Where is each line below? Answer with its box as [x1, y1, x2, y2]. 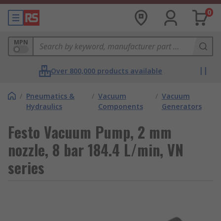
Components [98, 102, 143, 111]
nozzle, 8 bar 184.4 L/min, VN [8, 139, 184, 161]
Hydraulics [26, 102, 62, 111]
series [8, 156, 44, 179]
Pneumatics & [26, 91, 74, 101]
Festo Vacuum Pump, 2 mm [8, 121, 172, 143]
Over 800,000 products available [51, 66, 162, 75]
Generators [161, 102, 202, 111]
